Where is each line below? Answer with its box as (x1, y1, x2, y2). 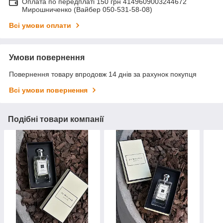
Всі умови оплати (9, 21, 71, 29)
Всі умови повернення (9, 86, 88, 94)
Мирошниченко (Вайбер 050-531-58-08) (22, 5, 152, 13)
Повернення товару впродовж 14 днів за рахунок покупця (9, 70, 197, 78)
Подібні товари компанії (8, 114, 104, 123)
